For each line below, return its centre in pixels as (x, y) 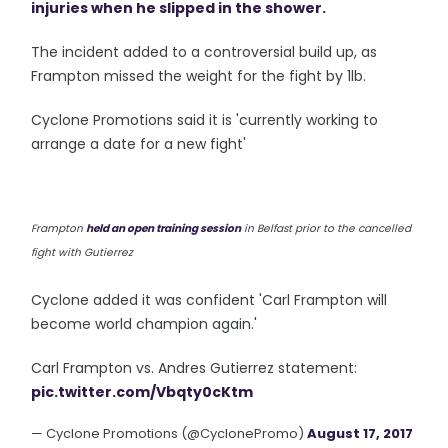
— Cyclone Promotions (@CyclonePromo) (169, 433)
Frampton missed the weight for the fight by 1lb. (199, 76)
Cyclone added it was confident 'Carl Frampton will (209, 300)
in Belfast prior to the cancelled (326, 228)
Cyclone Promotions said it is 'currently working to (205, 120)
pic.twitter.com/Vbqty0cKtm (142, 392)
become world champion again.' (144, 324)
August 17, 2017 (360, 433)
